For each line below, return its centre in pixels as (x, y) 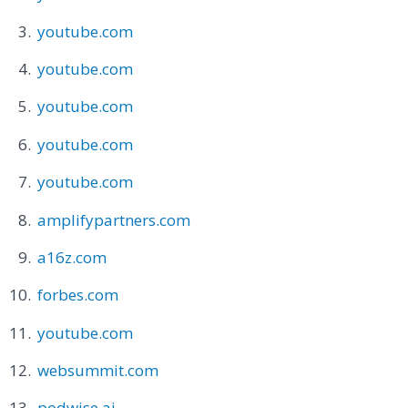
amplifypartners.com (113, 219)
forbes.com (77, 295)
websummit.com (97, 371)
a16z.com (71, 257)
